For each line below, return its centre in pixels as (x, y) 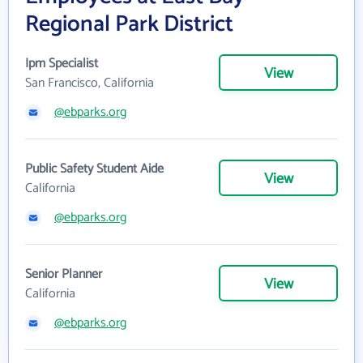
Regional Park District (129, 24)
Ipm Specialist (62, 64)
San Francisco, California (90, 83)
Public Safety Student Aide (94, 169)
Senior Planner (64, 274)
